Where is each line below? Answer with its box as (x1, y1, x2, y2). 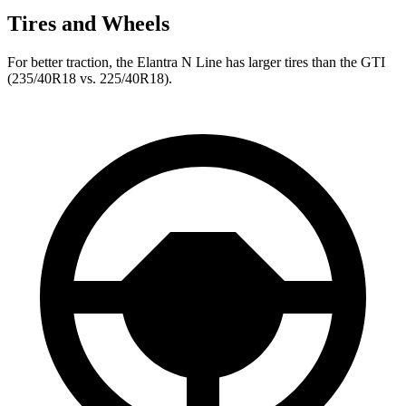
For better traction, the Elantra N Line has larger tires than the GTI (7, 53, 385, 70)
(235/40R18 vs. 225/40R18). (7, 70, 172, 86)
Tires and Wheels (7, 11, 169, 35)
